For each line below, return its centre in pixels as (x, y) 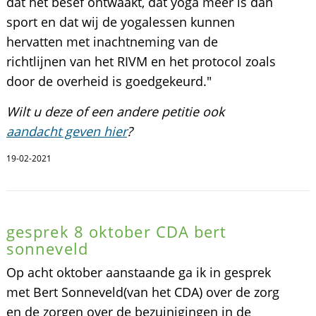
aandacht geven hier (66, 131)
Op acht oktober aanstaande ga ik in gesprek (138, 272)
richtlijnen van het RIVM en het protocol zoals (141, 61)
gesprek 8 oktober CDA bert (116, 231)
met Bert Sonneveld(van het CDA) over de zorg (142, 292)
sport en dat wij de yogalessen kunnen (120, 22)
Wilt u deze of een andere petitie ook (115, 111)
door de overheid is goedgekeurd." (109, 81)
